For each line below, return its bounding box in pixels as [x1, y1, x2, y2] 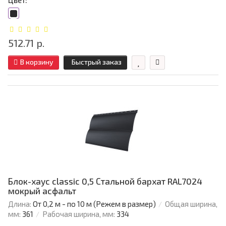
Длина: [8, 199, 31, 209]
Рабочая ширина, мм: [42, 209, 115, 219]
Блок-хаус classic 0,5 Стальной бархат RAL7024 [8, 176, 202, 187]
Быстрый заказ [72, 58, 122, 67]
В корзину [20, 58, 53, 67]
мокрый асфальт [8, 186, 76, 196]
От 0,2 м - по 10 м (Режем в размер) [33, 199, 156, 209]
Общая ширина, [165, 199, 217, 209]
